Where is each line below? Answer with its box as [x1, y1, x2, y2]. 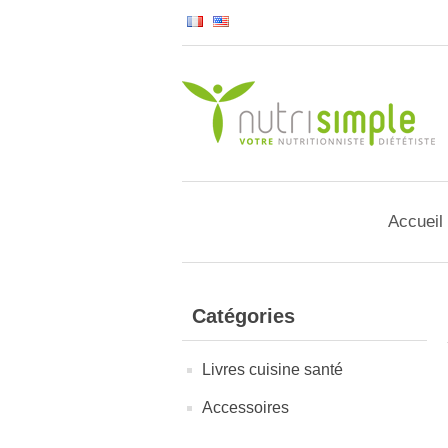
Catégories [192, 305, 295, 327]
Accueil [387, 212, 443, 231]
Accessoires [202, 399, 289, 416]
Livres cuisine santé [202, 361, 343, 378]
